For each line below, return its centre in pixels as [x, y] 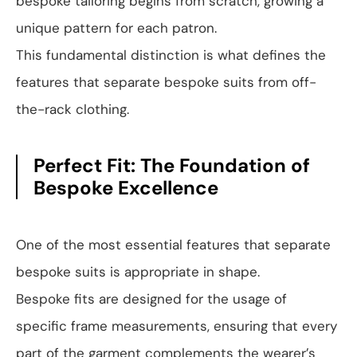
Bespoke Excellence [126, 188]
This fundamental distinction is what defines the [171, 55]
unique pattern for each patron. [116, 28]
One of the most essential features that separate [173, 245]
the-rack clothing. [73, 110]
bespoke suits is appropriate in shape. [138, 272]
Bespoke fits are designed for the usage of [151, 299]
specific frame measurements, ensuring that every [177, 326]
